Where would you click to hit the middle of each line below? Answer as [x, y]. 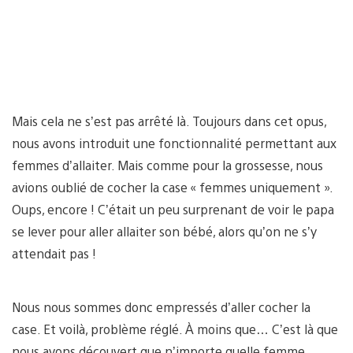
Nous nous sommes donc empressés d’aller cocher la [161, 307]
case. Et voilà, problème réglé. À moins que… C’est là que [175, 329]
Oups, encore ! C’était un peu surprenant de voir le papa [173, 210]
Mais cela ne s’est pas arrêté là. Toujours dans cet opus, [169, 121]
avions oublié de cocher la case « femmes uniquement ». [172, 188]
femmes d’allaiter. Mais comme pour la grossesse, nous [167, 165]
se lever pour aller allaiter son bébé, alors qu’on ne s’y [164, 232]
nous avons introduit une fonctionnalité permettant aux [174, 143]
